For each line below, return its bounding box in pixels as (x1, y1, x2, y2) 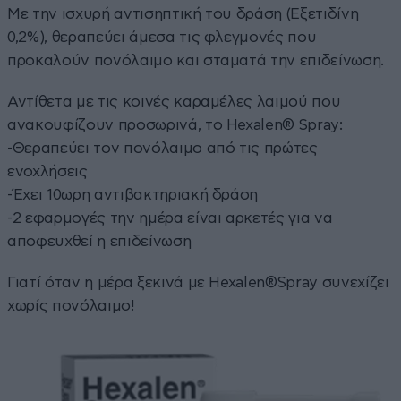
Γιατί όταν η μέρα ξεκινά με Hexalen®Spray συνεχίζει (7, 274, 389, 290)
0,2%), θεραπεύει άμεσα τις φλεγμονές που (7, 29, 317, 45)
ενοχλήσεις (7, 163, 88, 179)
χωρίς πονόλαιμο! (7, 297, 135, 313)
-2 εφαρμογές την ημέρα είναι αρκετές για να (7, 209, 333, 226)
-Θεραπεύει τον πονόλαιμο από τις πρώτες (7, 140, 318, 156)
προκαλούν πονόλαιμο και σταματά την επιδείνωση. (7, 52, 385, 68)
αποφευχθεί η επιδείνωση (7, 233, 192, 249)
